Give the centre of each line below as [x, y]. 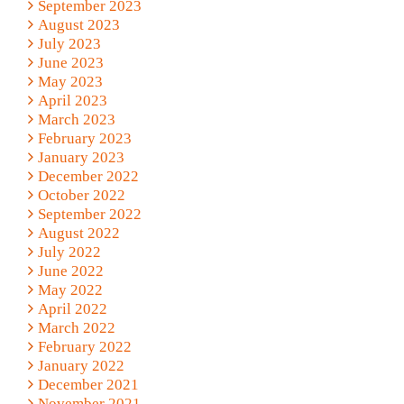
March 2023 [76, 119]
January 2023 [81, 157]
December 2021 [88, 384]
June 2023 [70, 62]
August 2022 [78, 233]
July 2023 [69, 43]
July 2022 [69, 252]
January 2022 [81, 365]
